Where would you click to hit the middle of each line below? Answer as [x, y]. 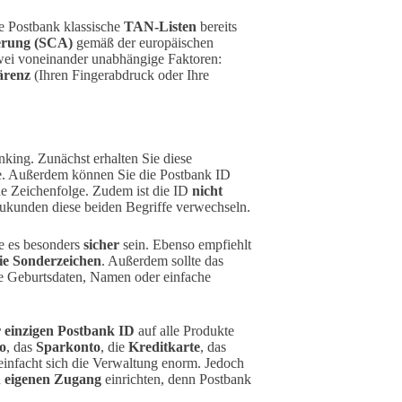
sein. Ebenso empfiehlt [185, 244]
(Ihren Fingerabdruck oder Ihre [120, 74]
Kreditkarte [164, 346]
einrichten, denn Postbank [176, 379]
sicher [101, 244]
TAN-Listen [160, 26]
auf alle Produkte [184, 330]
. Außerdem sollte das [162, 260]
